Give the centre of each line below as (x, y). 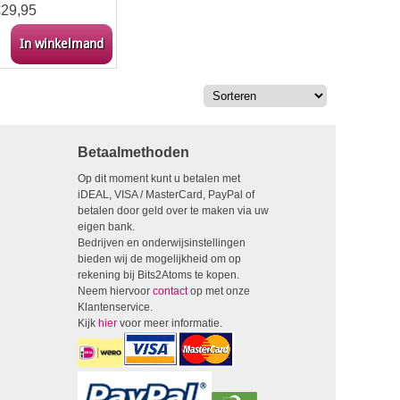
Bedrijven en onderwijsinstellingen (162, 243)
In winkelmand (61, 44)
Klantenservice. (115, 307)
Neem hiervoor (115, 291)
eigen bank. (106, 227)
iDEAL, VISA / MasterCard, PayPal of (166, 195)
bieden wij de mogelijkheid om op (159, 259)
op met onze (219, 291)
